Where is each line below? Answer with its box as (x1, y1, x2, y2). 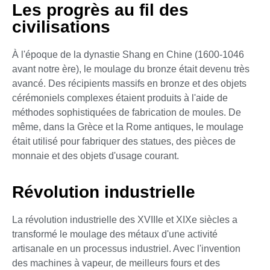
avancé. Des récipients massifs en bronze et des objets (12, 78, 246, 89)
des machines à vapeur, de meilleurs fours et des (12, 258, 220, 269)
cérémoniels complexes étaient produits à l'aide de (12, 92, 228, 103)
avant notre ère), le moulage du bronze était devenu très (12, 63, 250, 74)
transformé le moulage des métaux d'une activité (12, 229, 218, 240)
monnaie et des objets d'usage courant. (12, 150, 179, 161)
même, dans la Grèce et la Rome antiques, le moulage (12, 121, 243, 132)
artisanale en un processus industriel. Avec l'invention (12, 243, 240, 254)
